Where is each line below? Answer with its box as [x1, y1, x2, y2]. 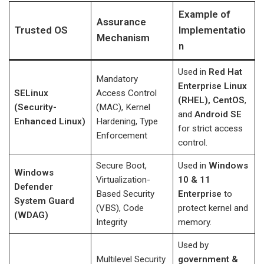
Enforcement [95, 130, 147, 141]
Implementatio [178, 24, 246, 36]
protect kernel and [177, 203, 248, 213]
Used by [177, 240, 209, 250]
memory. [177, 217, 212, 227]
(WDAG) [14, 210, 48, 220]
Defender [14, 181, 53, 192]
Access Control [95, 88, 157, 98]
